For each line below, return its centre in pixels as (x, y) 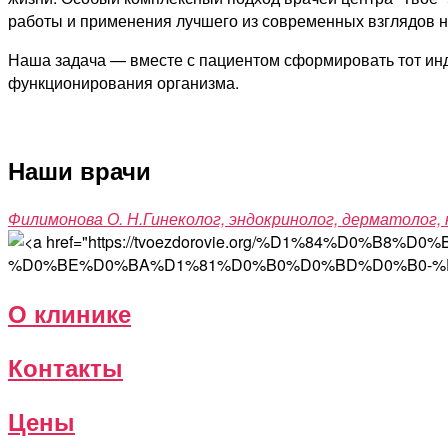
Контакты (65, 366)
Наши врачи (79, 170)
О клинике (69, 312)
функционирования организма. (123, 83)
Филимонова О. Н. (75, 219)
